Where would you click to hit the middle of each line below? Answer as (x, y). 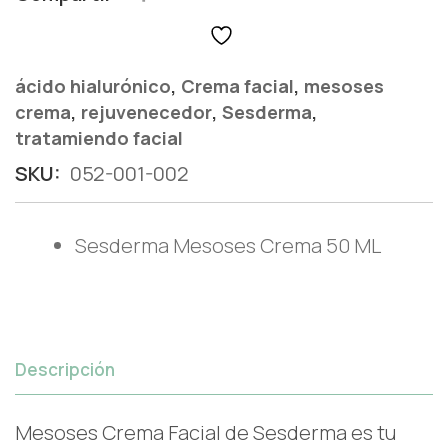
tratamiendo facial (99, 138)
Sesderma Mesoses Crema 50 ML (228, 246)
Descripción (65, 370)
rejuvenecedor (146, 112)
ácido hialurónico (93, 86)
